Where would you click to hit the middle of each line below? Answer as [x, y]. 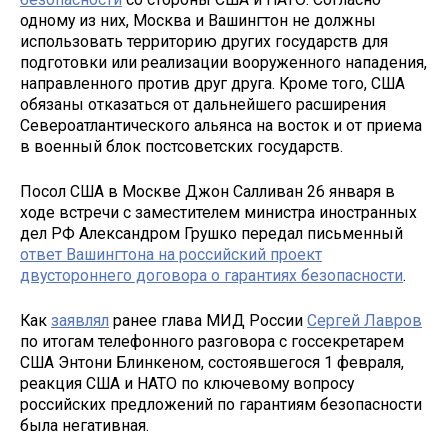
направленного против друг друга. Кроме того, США [212, 84]
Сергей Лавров [364, 320]
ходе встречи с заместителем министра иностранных [218, 213]
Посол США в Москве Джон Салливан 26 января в [207, 192]
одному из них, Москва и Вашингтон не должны [198, 21]
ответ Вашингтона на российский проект [171, 255]
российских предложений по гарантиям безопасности [221, 404]
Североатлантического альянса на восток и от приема [221, 126]
